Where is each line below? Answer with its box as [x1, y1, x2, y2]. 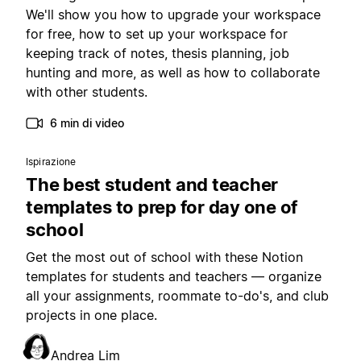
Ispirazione [26, 156, 77, 168]
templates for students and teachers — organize [26, 268, 322, 285]
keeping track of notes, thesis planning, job [26, 45, 289, 62]
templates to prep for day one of [26, 197, 297, 218]
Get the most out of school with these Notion [26, 249, 303, 266]
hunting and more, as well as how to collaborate [26, 64, 320, 81]
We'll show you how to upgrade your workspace [26, 6, 321, 23]
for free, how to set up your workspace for [26, 26, 288, 43]
